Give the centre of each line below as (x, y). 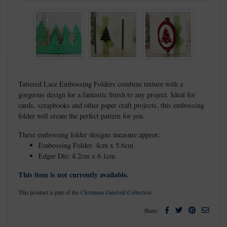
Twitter (192, 209)
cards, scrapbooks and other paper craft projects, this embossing (111, 105)
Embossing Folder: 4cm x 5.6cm (86, 145)
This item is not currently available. (73, 174)
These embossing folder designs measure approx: (89, 134)
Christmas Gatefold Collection (116, 192)
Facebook (182, 209)
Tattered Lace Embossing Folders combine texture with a (101, 84)
